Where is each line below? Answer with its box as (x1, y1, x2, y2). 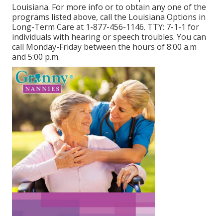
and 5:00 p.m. (12, 51, 60, 63)
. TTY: (144, 21, 166, 33)
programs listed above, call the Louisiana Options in (12, 11, 206, 23)
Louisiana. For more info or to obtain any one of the (12, 1, 206, 13)
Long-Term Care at (12, 21, 86, 33)
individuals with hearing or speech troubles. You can (12, 31, 206, 43)
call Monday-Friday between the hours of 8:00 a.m (12, 41, 197, 53)
